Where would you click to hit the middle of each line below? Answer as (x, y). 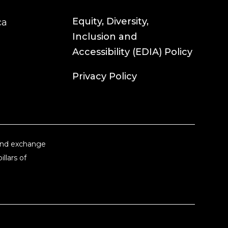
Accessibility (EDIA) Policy (133, 52)
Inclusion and (105, 37)
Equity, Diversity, (111, 22)
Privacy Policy (105, 77)
